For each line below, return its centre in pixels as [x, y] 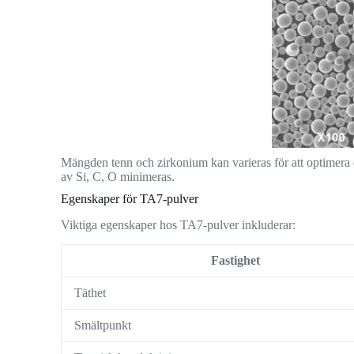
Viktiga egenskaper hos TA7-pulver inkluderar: [179, 225]
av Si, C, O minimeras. [118, 177]
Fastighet [236, 261]
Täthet [90, 293]
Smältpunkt [103, 326]
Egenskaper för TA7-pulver [130, 199]
